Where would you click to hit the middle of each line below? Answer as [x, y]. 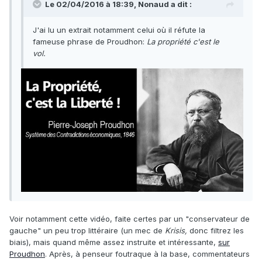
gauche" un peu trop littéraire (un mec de [87, 230]
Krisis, [177, 230]
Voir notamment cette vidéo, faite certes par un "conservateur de [130, 218]
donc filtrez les [217, 230]
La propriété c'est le [183, 42]
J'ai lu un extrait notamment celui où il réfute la [119, 30]
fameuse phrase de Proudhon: [90, 42]
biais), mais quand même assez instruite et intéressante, [114, 242]
